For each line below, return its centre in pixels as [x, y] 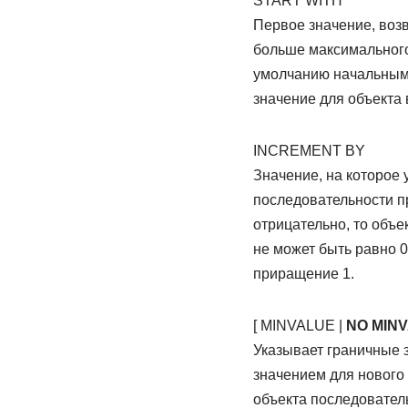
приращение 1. [303, 274]
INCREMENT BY [309, 151]
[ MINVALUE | [299, 326]
